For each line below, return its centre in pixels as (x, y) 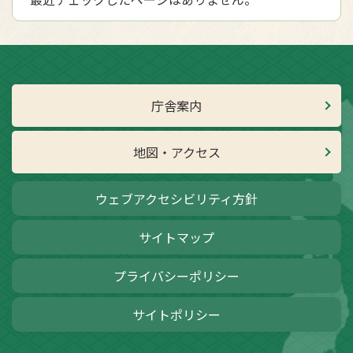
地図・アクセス (176, 152)
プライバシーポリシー (176, 276)
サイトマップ (176, 237)
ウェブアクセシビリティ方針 (176, 199)
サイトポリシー (176, 314)
